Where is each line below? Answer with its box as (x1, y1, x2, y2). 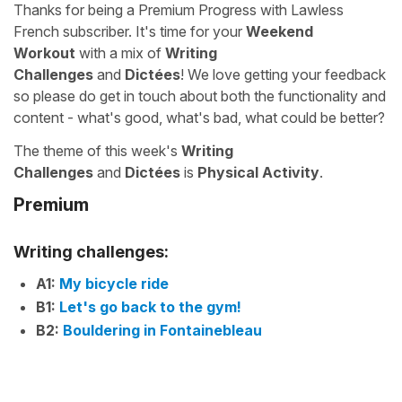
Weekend (246, 22, 313, 40)
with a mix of (75, 44, 165, 62)
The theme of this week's (13, 142, 181, 160)
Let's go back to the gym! (59, 297, 241, 316)
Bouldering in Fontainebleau (63, 320, 262, 339)
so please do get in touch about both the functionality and (13, 87, 386, 105)
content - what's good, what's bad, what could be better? (13, 109, 385, 127)
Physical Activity (197, 163, 319, 181)
